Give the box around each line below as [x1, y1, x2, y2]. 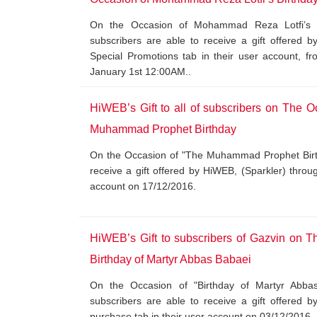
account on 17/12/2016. [90, 180, 196, 192]
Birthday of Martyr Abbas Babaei [90, 253, 251, 265]
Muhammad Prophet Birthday [90, 123, 236, 135]
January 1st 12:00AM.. [90, 66, 191, 77]
